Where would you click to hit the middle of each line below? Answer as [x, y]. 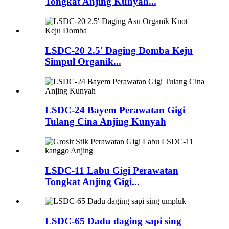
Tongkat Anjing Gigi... [92, 181]
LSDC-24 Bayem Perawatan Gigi [115, 110]
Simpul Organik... [83, 61]
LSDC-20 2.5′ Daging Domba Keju [119, 50]
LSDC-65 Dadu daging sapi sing [113, 221]
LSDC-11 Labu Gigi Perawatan [112, 170]
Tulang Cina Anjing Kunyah [106, 122]
